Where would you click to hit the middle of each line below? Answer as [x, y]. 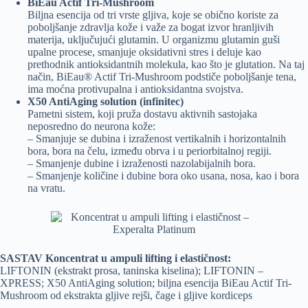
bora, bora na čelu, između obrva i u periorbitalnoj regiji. [150, 151]
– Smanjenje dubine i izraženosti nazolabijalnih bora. [142, 164]
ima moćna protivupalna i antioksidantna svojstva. [135, 89]
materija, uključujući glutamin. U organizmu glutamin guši [154, 40]
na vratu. [46, 188]
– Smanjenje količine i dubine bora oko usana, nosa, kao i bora [163, 176]
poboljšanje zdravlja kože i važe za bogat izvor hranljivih [151, 27]
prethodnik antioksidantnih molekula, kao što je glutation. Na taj [166, 65]
